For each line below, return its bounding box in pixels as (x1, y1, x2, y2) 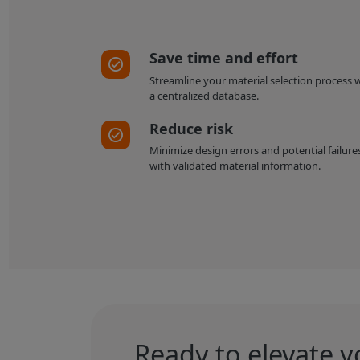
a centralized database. (149, 88, 259, 103)
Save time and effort (149, 48, 298, 68)
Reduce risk (149, 119, 233, 139)
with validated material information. (149, 158, 321, 174)
